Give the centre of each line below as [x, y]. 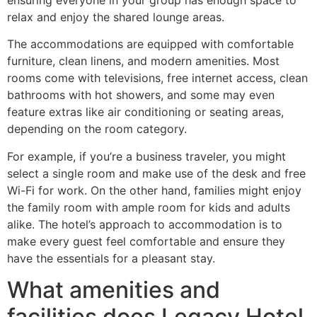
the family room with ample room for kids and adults [149, 207]
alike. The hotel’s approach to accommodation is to [145, 224]
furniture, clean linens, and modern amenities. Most [143, 61]
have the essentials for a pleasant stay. [111, 258]
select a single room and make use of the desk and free [156, 173]
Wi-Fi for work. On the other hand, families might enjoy [154, 190]
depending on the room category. [97, 129]
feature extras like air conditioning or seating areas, [145, 112]
